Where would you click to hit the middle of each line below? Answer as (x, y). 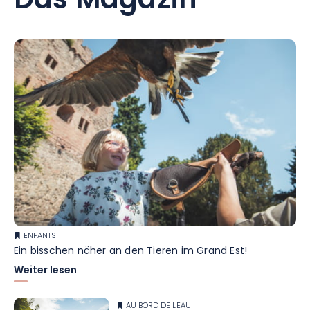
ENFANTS (40, 236)
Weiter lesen (45, 271)
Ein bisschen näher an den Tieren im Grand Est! (131, 252)
